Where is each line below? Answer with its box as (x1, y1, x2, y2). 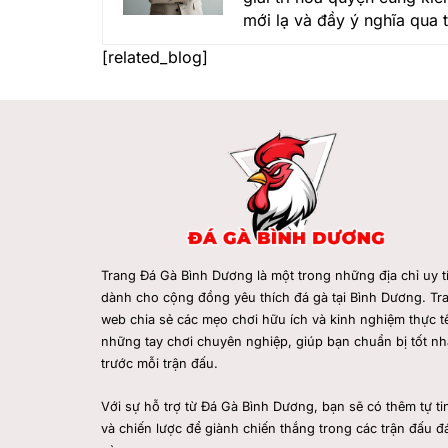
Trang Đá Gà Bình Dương (100, 268, 253, 284)
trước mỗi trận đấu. (100, 356, 218, 372)
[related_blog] (102, 46, 208, 67)
